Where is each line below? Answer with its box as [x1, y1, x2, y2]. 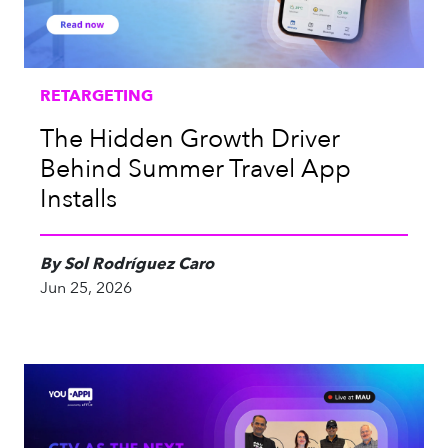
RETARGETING [40, 85, 153, 107]
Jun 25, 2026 [40, 277, 132, 299]
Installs [40, 182, 117, 216]
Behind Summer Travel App [40, 152, 351, 186]
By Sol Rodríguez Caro [40, 253, 214, 275]
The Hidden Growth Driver [40, 122, 340, 156]
